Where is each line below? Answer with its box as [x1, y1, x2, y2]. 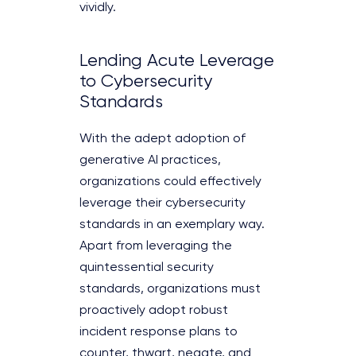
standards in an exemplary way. [79, 218, 265, 231]
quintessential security [79, 261, 214, 274]
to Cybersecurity [79, 72, 212, 91]
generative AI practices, [79, 153, 221, 167]
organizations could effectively [79, 175, 261, 188]
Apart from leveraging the [79, 239, 232, 253]
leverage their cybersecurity [79, 196, 246, 210]
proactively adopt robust [79, 304, 228, 317]
